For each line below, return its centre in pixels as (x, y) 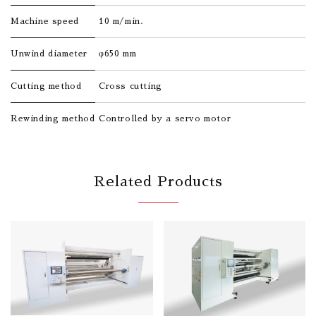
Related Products (158, 181)
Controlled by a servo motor (165, 118)
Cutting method (46, 86)
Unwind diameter (49, 53)
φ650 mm (118, 53)
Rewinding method (53, 118)
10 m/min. (121, 21)
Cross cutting (130, 86)
